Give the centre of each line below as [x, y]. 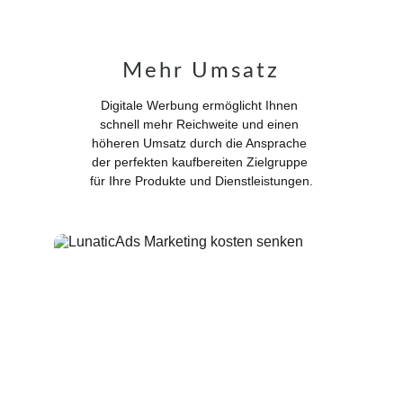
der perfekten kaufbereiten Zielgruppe [201, 162]
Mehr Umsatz [201, 71]
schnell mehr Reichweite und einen [201, 124]
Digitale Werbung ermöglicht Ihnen [201, 105]
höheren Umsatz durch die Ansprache [201, 143]
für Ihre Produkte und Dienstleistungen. [201, 181]
